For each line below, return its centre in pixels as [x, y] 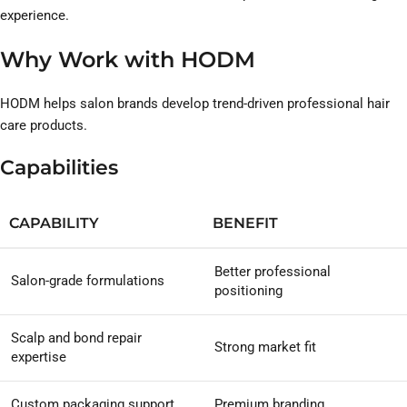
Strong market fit [265, 347]
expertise [39, 357]
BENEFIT [245, 223]
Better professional [273, 272]
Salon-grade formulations [88, 281]
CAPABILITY [54, 223]
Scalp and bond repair [76, 338]
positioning [248, 291]
